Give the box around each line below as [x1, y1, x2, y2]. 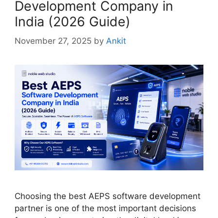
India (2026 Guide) [15, 13, 130, 30]
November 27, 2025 [15, 36, 91, 46]
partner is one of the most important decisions [15, 203, 196, 213]
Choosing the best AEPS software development [15, 191, 200, 201]
